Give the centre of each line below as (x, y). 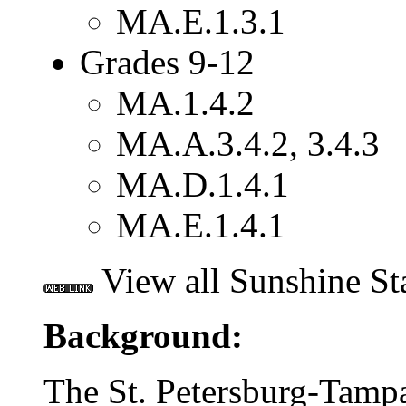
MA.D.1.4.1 (203, 184)
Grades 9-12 (167, 62)
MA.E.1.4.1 (201, 225)
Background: (143, 335)
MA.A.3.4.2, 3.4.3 (248, 143)
